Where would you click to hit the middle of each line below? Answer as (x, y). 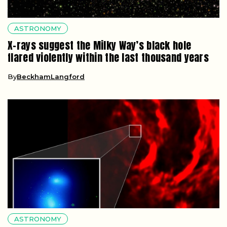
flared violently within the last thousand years (108, 57)
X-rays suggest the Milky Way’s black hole (100, 45)
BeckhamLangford (51, 76)
